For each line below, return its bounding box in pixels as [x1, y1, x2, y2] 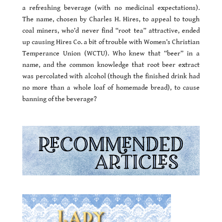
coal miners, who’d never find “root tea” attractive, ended [22, 26, 200, 35]
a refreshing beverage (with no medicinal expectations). [22, 3, 200, 12]
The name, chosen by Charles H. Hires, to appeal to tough [22, 15, 200, 23]
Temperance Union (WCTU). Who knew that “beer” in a [22, 49, 200, 57]
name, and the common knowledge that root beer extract [22, 60, 200, 69]
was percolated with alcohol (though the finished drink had [22, 72, 200, 80]
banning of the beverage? [22, 95, 97, 103]
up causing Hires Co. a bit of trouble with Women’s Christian [22, 38, 200, 46]
